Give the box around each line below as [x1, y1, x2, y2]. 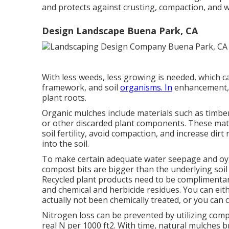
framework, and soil [42, 82, 120, 94]
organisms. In [120, 82, 172, 94]
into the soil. [42, 138, 89, 150]
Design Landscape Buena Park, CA [42, 24, 198, 37]
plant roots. [42, 92, 86, 104]
